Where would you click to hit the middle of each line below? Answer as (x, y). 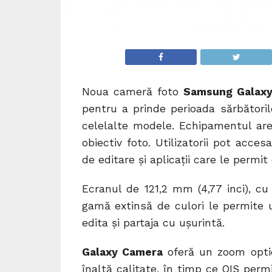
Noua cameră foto (133, 92)
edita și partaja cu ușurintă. (153, 223)
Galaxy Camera (122, 252)
